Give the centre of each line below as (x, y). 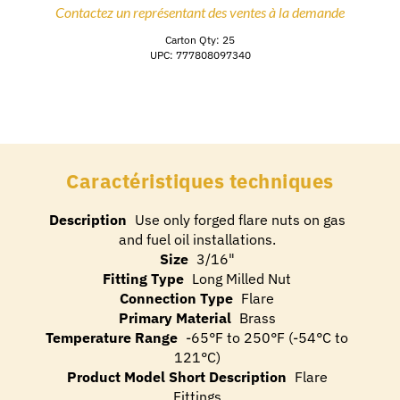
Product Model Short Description (176, 376)
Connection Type (177, 298)
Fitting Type (144, 278)
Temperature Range (112, 337)
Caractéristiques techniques (200, 181)
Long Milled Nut (242, 278)
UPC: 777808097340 (200, 54)
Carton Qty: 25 (200, 39)
